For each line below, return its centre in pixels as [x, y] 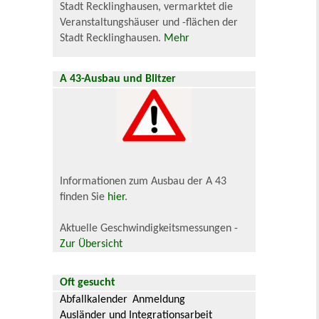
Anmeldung [158, 300]
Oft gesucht [88, 283]
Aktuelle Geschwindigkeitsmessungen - [149, 229]
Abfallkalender [94, 300]
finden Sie [84, 197]
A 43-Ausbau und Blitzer [118, 79]
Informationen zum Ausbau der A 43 [143, 182]
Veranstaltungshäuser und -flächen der [149, 22]
